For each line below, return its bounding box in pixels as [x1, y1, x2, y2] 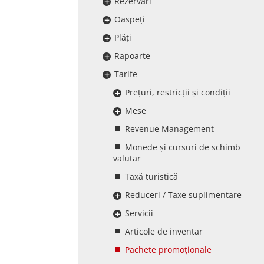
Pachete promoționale [125, 244, 212, 255]
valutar [113, 153, 141, 164]
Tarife [114, 68, 137, 80]
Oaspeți [114, 14, 145, 25]
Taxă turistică [125, 171, 178, 182]
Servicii [125, 207, 153, 219]
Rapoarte [114, 50, 150, 61]
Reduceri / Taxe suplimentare [125, 189, 242, 200]
